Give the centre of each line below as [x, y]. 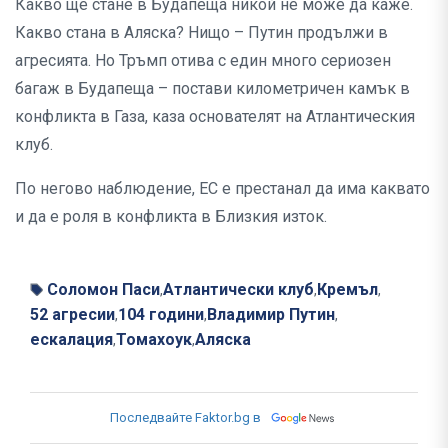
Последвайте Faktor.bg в [185, 418]
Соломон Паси [103, 290]
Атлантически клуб [238, 290]
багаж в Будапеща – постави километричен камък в [212, 89]
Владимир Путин [271, 315]
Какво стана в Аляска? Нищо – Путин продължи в [201, 33]
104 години [161, 315]
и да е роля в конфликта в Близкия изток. [171, 217]
